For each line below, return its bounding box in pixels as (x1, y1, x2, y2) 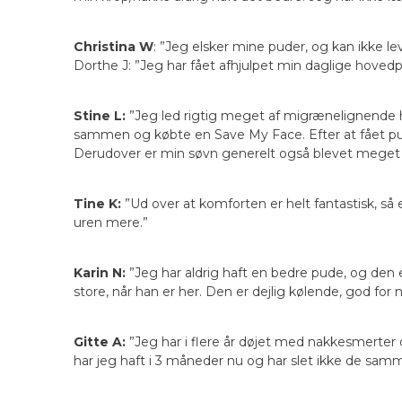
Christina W (74, 39, 153, 56)
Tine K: (74, 196, 121, 213)
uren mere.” (74, 214, 148, 232)
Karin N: (74, 265, 126, 282)
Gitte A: (74, 334, 126, 351)
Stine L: (74, 108, 126, 125)
